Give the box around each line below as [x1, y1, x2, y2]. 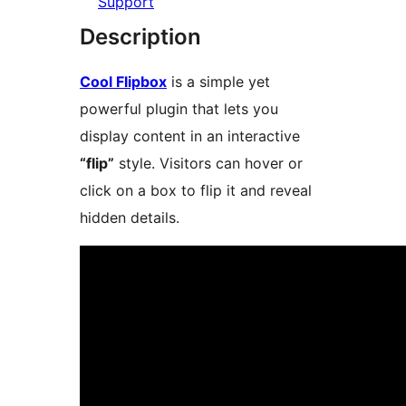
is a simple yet [167, 72, 270, 92]
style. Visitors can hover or [114, 154, 303, 173]
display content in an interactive [80, 127, 300, 146]
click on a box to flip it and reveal [80, 181, 312, 200]
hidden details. [80, 208, 179, 227]
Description [80, 24, 201, 51]
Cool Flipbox [80, 72, 167, 92]
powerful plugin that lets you [80, 100, 278, 119]
